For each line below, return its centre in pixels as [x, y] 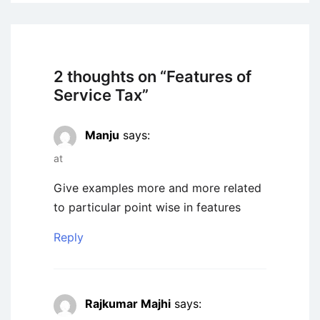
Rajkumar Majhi [128, 304]
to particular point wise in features [147, 207]
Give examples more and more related [157, 188]
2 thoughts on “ [110, 77]
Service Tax [98, 95]
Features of [209, 77]
